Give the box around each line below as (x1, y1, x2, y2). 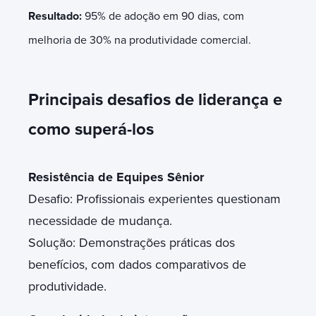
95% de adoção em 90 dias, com (82, 8, 244, 23)
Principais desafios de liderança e (28, 89, 282, 110)
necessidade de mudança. (28, 212, 176, 229)
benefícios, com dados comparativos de (28, 256, 246, 272)
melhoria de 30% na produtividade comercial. (28, 32, 251, 47)
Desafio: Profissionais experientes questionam (28, 190, 281, 207)
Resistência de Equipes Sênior (28, 169, 204, 185)
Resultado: (28, 8, 82, 23)
